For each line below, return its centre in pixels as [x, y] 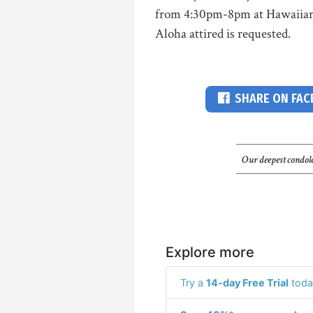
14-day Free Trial [247, 282]
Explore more [210, 252]
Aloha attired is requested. [223, 34]
